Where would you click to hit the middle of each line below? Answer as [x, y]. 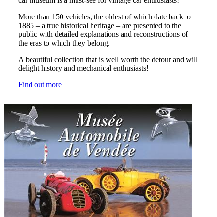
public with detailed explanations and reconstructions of [103, 34]
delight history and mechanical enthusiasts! [84, 68]
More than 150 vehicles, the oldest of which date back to [105, 16]
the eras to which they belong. [64, 43]
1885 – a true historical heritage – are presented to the [100, 25]
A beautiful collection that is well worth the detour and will [108, 59]
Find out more [40, 84]
